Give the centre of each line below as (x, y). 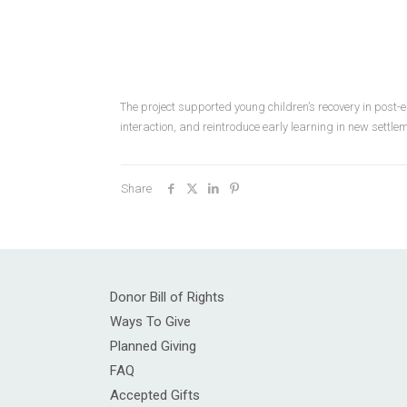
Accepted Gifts (155, 395)
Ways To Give (150, 322)
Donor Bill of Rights (167, 297)
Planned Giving (153, 346)
